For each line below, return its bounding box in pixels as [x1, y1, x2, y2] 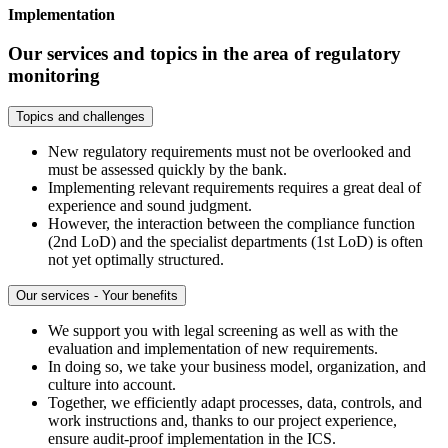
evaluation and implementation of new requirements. [48, 339, 378, 357]
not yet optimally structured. [48, 250, 224, 268]
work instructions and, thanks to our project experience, [48, 411, 397, 429]
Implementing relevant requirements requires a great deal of [48, 178, 421, 196]
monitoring [8, 65, 100, 87]
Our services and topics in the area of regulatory [8, 43, 401, 65]
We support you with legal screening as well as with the [48, 321, 398, 339]
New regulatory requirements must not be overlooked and [48, 142, 411, 160]
